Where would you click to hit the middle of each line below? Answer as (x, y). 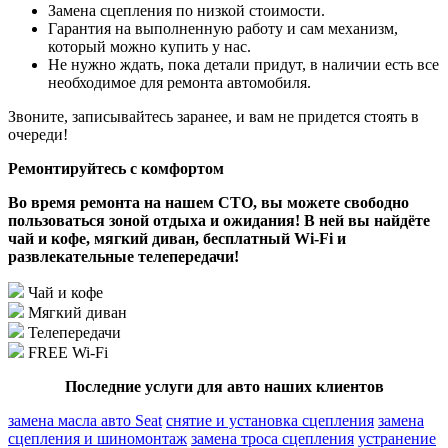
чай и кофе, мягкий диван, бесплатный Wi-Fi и (177, 238)
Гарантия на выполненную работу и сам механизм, (223, 28)
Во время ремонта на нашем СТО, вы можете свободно (208, 202)
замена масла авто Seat (85, 420)
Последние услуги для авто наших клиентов (224, 386)
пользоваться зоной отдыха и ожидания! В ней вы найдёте (219, 220)
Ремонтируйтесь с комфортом (116, 168)
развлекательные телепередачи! (123, 256)
